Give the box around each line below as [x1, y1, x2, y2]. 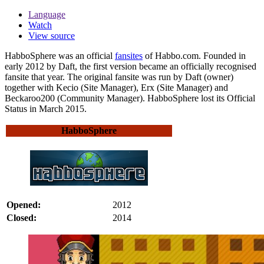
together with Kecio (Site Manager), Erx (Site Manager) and [5, 82, 228, 93]
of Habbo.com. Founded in [143, 50, 246, 61]
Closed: [6, 212, 37, 223]
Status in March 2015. [5, 103, 87, 114]
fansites [115, 50, 143, 61]
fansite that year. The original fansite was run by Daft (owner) [5, 71, 233, 82]
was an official [56, 50, 115, 61]
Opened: [6, 199, 41, 210]
